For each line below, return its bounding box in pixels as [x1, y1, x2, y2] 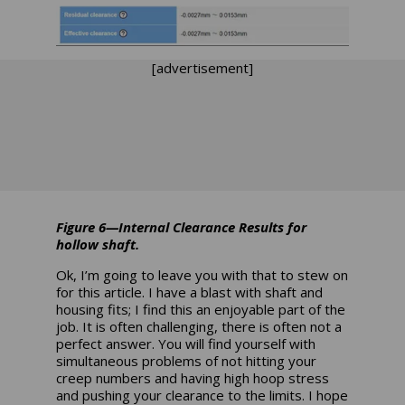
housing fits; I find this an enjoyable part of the [56, 300, 346, 319]
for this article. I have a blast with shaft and [56, 283, 324, 302]
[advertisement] [152, 59, 253, 78]
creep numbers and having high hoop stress [56, 369, 330, 388]
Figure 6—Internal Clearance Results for [56, 218, 307, 237]
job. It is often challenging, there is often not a [56, 317, 343, 336]
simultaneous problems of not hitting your [56, 352, 317, 371]
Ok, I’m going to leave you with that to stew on [56, 266, 349, 285]
